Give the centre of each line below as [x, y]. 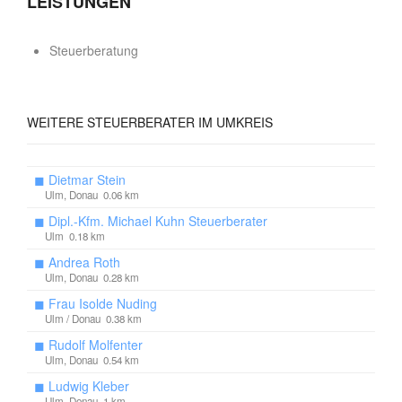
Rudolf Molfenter [96, 345]
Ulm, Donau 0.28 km [92, 277]
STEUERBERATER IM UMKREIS [178, 122]
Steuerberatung [94, 50]
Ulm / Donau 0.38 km [93, 319]
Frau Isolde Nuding [103, 303]
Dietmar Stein [87, 179]
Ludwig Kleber [89, 386]
